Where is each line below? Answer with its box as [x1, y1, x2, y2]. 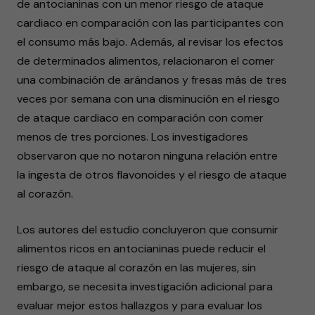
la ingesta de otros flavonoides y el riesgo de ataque [17, 167, 287, 182]
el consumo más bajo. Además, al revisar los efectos [17, 34, 283, 49]
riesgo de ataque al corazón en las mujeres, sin [17, 260, 256, 275]
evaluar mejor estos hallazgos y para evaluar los [17, 298, 262, 313]
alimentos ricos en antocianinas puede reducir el [17, 241, 266, 256]
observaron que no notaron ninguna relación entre [17, 148, 278, 163]
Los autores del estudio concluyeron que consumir [17, 222, 278, 237]
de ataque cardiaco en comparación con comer [17, 110, 264, 125]
